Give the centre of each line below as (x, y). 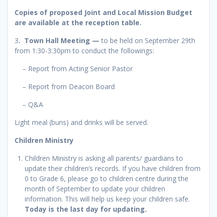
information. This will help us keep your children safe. (107, 199)
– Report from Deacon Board (65, 86)
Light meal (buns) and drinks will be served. (81, 122)
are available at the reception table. (78, 22)
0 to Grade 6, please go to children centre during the (107, 178)
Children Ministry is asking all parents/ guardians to (104, 158)
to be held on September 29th (148, 40)
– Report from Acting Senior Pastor (74, 68)
